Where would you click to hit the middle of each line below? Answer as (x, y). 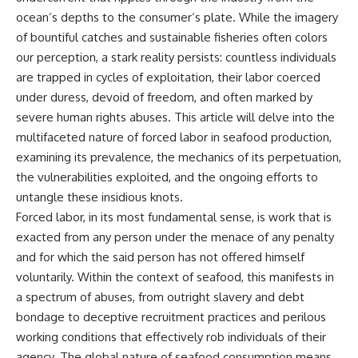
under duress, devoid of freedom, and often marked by (164, 97)
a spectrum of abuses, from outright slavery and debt (160, 296)
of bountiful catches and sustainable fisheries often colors (172, 37)
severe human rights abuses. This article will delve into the (175, 117)
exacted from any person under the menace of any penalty (175, 237)
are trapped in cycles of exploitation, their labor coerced (168, 77)
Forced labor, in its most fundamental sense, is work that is (174, 217)
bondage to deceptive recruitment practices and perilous (171, 316)
